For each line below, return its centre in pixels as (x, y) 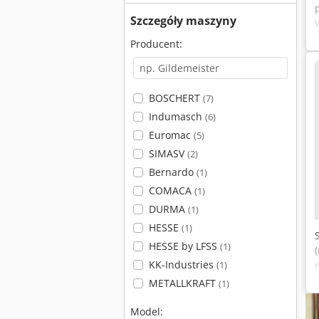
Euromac (171, 135)
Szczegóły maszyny (183, 21)
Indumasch (177, 116)
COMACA (171, 190)
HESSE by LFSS (184, 246)
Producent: (156, 44)
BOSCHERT (176, 98)
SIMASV (168, 153)
